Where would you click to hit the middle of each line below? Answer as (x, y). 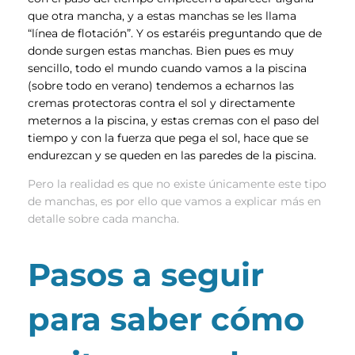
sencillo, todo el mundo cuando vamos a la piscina (167, 68)
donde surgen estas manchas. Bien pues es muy (161, 50)
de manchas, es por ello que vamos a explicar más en (174, 201)
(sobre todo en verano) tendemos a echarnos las (161, 85)
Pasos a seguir (146, 275)
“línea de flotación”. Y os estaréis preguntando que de (175, 33)
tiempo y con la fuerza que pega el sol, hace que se (168, 137)
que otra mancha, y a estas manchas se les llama (162, 15)
